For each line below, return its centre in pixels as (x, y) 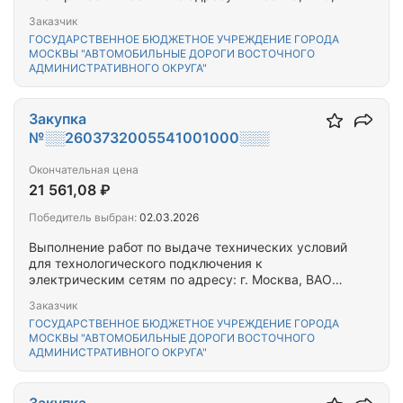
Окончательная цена (84, 170)
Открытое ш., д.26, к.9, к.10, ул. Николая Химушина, (190, 296)
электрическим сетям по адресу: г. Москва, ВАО (180, 279)
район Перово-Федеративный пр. (132, 11)
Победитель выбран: (83, 217)
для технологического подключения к (146, 263)
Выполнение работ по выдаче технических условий (188, 247)
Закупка (58, 119)
